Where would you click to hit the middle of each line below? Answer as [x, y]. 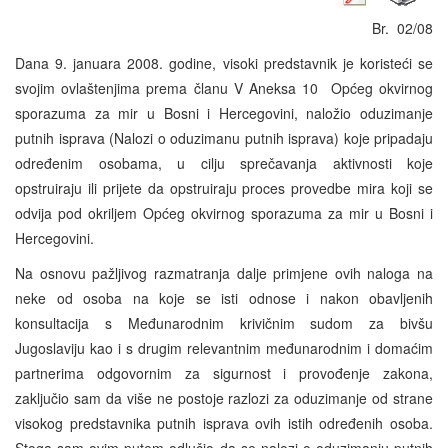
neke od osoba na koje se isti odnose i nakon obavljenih [224, 297]
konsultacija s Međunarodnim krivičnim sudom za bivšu [224, 322]
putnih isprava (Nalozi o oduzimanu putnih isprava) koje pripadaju [224, 137]
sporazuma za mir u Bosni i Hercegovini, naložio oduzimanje [224, 112]
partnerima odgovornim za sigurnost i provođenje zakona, [224, 372]
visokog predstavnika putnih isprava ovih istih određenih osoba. [224, 422]
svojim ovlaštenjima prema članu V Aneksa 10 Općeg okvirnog [224, 87]
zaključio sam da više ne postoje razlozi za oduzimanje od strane [224, 397]
